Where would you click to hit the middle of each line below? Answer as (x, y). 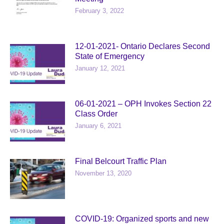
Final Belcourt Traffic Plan (121, 161)
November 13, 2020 (103, 173)
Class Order (96, 114)
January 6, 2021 (98, 126)
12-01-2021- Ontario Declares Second (142, 46)
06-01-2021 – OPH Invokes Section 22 (143, 104)
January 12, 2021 (100, 68)
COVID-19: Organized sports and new (142, 219)
